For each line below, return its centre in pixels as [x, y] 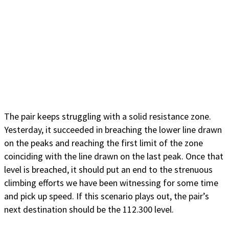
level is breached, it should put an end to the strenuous [108, 170]
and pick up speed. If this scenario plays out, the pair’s [107, 196]
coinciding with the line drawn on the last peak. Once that [114, 156]
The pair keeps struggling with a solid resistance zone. [108, 117]
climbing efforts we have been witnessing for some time [111, 183]
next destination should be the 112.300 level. [89, 210]
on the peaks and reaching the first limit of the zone [104, 143]
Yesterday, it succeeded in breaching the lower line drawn [113, 130]
